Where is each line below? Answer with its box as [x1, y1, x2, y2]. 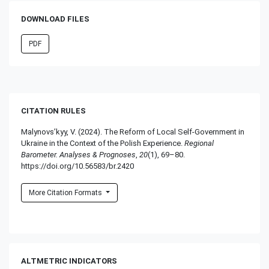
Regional [184, 138, 214, 148]
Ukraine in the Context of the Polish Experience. [21, 138, 184, 148]
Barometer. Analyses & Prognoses [21, 150, 136, 159]
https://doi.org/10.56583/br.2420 [21, 161, 134, 171]
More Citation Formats [29, 188, 104, 197]
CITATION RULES [21, 106, 86, 115]
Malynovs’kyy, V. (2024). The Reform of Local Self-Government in [21, 127, 244, 136]
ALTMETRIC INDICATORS [21, 256, 117, 265]
